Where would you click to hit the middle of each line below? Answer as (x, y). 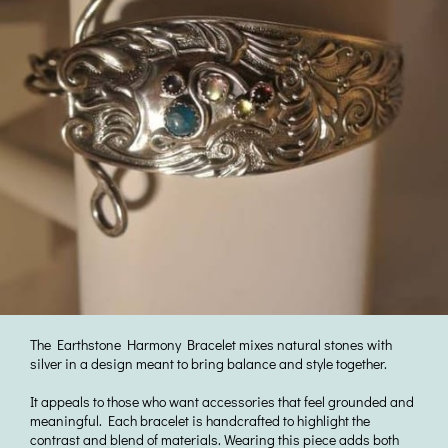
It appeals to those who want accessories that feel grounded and (222, 401)
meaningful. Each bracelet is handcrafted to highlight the (200, 420)
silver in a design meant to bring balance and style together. (210, 363)
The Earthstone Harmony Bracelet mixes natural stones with (211, 344)
